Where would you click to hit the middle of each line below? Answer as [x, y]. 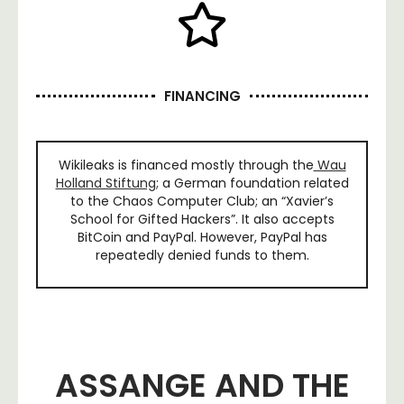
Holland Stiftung [106, 183]
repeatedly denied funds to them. [202, 255]
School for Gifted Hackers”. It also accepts [202, 219]
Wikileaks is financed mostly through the [186, 165]
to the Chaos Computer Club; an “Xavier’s [202, 201]
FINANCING [202, 96]
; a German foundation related [252, 183]
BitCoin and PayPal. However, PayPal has [202, 237]
